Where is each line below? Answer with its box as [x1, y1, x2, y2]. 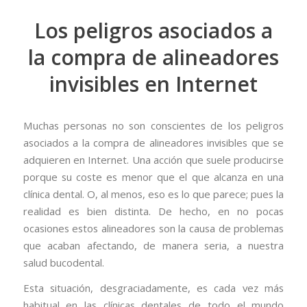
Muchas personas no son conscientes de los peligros [23, 118, 284, 132]
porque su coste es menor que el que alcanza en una [23, 169, 284, 184]
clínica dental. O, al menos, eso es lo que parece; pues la [23, 186, 284, 201]
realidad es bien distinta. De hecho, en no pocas [23, 204, 284, 218]
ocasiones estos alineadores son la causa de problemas [23, 221, 284, 235]
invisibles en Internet [49, 70, 258, 98]
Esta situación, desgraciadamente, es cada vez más [23, 281, 284, 295]
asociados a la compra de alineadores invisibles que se [23, 135, 284, 149]
